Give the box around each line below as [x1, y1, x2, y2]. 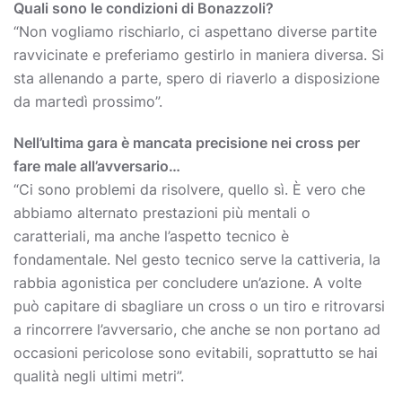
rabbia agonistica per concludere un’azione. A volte [13, 274, 362, 292]
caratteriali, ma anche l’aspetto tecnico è [13, 227, 289, 245]
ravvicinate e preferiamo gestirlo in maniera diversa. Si [13, 46, 384, 64]
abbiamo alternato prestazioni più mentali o [13, 204, 310, 222]
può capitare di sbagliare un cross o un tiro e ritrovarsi [13, 297, 385, 315]
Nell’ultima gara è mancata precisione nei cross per [13, 134, 360, 152]
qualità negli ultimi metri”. [13, 367, 184, 385]
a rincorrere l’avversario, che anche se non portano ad [13, 320, 380, 338]
